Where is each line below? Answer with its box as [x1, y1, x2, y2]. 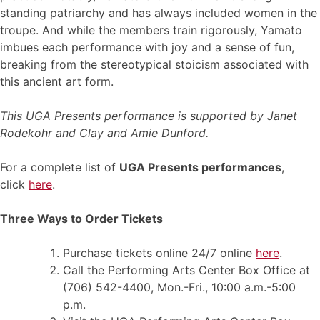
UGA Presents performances [119, 159, 281, 174]
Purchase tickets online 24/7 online [63, 245, 256, 260]
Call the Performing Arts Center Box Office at [63, 262, 310, 277]
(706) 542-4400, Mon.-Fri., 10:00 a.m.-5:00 [63, 279, 296, 294]
